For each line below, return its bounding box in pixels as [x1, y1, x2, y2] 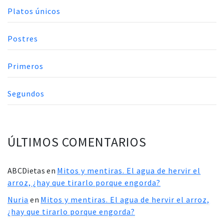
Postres [7, 33, 38, 44]
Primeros [7, 61, 43, 71]
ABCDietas [7, 165, 45, 176]
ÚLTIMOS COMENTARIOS [7, 133, 146, 150]
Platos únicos [7, 6, 60, 16]
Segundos [7, 88, 44, 99]
